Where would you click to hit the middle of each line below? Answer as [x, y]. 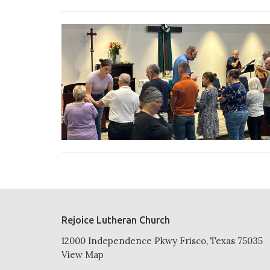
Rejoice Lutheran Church [116, 220]
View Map [83, 255]
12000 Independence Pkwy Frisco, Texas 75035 [162, 241]
